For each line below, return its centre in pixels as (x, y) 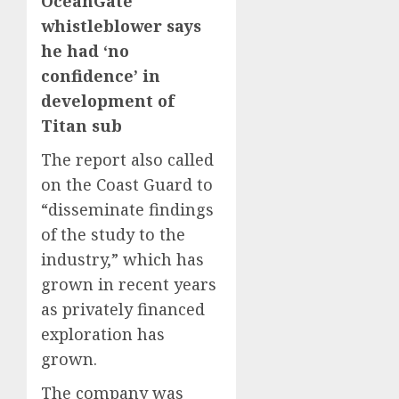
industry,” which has (122, 260)
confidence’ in (101, 76)
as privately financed (123, 309)
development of (108, 101)
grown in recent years (129, 285)
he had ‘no (85, 51)
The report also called (127, 160)
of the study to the (113, 235)
